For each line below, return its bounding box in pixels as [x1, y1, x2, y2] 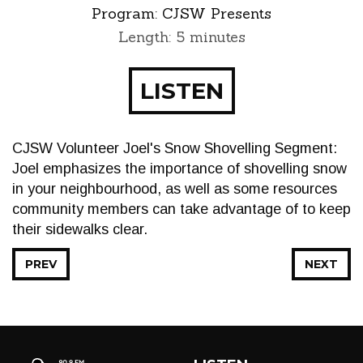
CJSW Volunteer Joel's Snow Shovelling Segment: [12, 140, 337, 156]
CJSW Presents [162, 4, 271, 23]
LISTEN [139, 77, 224, 105]
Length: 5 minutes [117, 28, 246, 46]
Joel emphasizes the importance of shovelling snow [12, 160, 347, 177]
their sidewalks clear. [12, 221, 147, 237]
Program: [92, 4, 162, 23]
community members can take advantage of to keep [12, 201, 351, 217]
